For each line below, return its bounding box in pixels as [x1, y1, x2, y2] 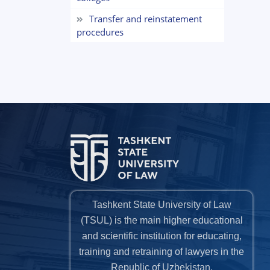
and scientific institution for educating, [81, 231, 242, 242]
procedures [77, 26, 124, 38]
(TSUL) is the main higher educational [80, 215, 243, 226]
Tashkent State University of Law [92, 199, 231, 210]
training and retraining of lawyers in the [79, 246, 244, 257]
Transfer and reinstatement [89, 13, 202, 25]
